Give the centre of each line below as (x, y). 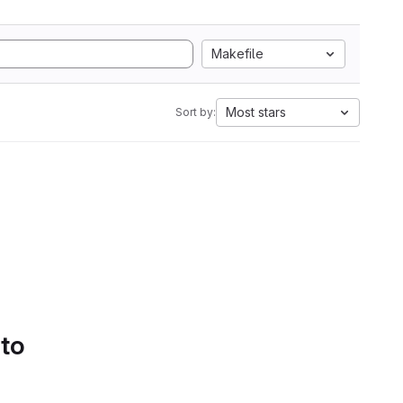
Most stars (256, 112)
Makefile (237, 54)
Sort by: (196, 112)
